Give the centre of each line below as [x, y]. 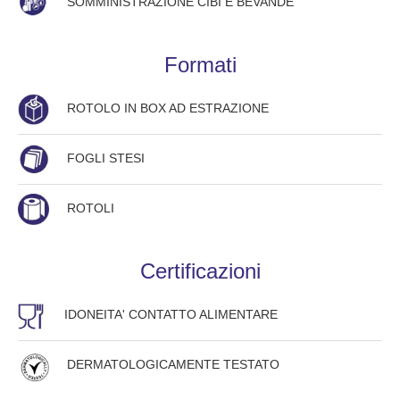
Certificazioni [200, 271]
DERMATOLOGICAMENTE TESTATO [173, 365]
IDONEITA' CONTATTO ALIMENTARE [171, 315]
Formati [200, 64]
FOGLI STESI [106, 159]
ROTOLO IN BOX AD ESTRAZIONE [168, 109]
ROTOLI [91, 209]
